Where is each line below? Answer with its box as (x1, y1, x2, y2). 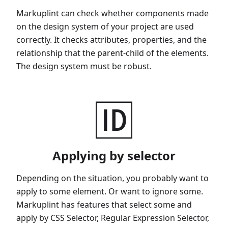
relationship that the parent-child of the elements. (16, 47, 209, 59)
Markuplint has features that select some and (16, 198, 192, 210)
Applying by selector (52, 147, 176, 164)
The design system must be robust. (16, 60, 152, 72)
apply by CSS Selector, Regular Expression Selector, (16, 212, 209, 223)
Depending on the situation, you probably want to (16, 172, 209, 184)
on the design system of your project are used (16, 20, 194, 32)
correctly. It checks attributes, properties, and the (16, 34, 207, 45)
